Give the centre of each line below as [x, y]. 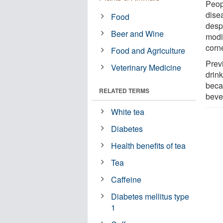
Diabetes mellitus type [150, 196]
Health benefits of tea [149, 145]
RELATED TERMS [124, 90]
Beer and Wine [138, 33]
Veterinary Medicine [146, 67]
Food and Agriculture [148, 50]
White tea [128, 111]
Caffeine [126, 179]
